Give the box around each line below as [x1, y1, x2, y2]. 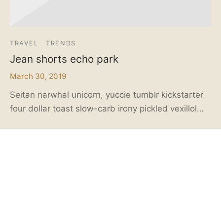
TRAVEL [10, 39, 38, 47]
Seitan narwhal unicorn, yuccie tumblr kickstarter [10, 89, 203, 100]
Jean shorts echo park [10, 52, 118, 65]
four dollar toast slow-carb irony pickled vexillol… [10, 103, 204, 113]
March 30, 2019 [10, 71, 67, 81]
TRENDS [46, 39, 76, 47]
